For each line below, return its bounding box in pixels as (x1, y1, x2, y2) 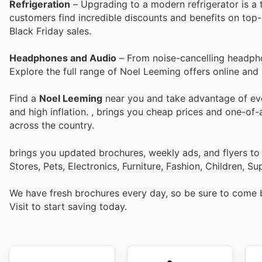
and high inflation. (9, 106, 91, 118)
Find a (9, 92, 39, 105)
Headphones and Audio (9, 52, 116, 64)
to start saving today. (32, 200, 127, 212)
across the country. (9, 119, 94, 132)
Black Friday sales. (9, 25, 91, 37)
